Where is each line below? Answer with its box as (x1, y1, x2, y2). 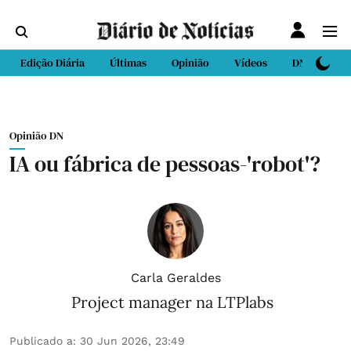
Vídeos (234, 55, 267, 71)
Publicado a (9, 335, 73, 347)
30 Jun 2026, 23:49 (80, 335, 185, 347)
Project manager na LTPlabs (71, 292, 273, 312)
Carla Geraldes (130, 270, 221, 285)
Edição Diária (20, 55, 85, 71)
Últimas (110, 55, 147, 71)
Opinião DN (9, 128, 63, 143)
